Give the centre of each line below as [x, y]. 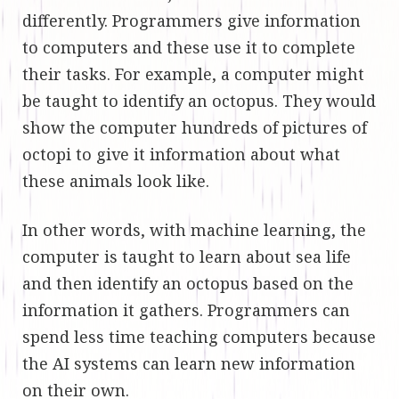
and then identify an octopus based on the [188, 283]
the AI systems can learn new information [189, 363]
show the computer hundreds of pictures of [195, 127]
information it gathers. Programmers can [186, 309]
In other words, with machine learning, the [194, 229]
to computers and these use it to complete [189, 47]
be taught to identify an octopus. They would [199, 100]
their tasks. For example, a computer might [193, 73]
